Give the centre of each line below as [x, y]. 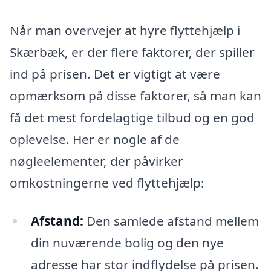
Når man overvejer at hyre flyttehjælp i [125, 30]
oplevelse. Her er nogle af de [95, 139]
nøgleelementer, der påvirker [96, 161]
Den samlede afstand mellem [171, 221]
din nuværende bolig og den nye [127, 243]
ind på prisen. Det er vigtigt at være [115, 73]
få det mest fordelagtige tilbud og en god [132, 117]
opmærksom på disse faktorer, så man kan [135, 95]
